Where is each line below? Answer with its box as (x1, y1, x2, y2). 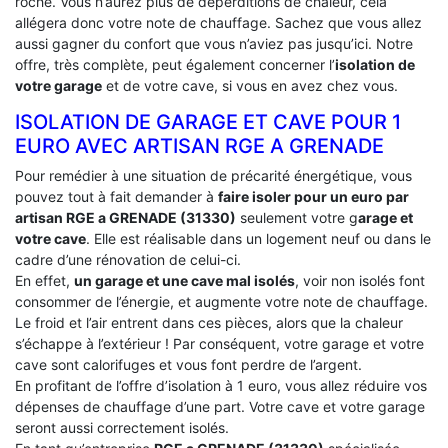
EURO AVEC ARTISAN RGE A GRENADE (15, 134, 384, 159)
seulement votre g (236, 209, 358, 227)
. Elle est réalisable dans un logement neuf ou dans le (86, 230, 431, 248)
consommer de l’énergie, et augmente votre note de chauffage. (15, 293, 428, 311)
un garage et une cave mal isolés (74, 272, 295, 290)
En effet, (15, 272, 74, 290)
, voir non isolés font (295, 272, 425, 290)
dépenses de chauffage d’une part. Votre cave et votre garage (15, 398, 425, 416)
